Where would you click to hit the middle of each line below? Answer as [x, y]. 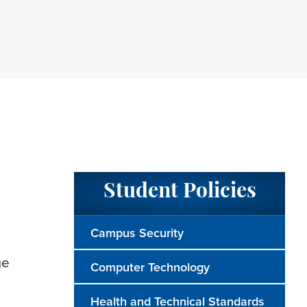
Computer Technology [150, 267]
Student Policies [180, 192]
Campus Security [137, 232]
